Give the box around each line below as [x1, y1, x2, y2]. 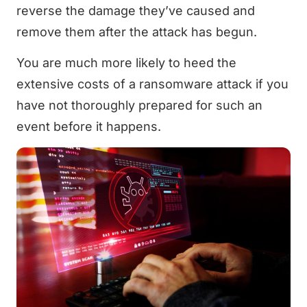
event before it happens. [16, 119, 161, 134]
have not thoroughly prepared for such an [16, 98, 262, 113]
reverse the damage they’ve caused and [16, 3, 255, 18]
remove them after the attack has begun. [16, 24, 257, 39]
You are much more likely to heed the [16, 56, 236, 71]
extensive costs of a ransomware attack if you [16, 77, 288, 92]
